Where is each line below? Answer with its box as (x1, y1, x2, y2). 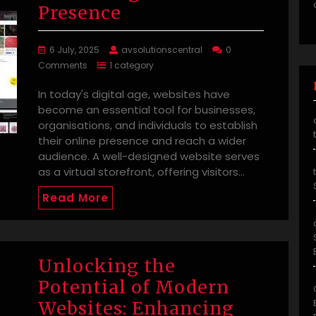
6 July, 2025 (49, 44, 99, 56)
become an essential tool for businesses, (38, 102, 255, 118)
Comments (38, 59, 87, 72)
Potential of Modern (38, 276, 229, 299)
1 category (109, 59, 154, 72)
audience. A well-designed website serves (38, 149, 260, 164)
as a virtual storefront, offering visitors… (38, 164, 245, 180)
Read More (42, 190, 109, 206)
